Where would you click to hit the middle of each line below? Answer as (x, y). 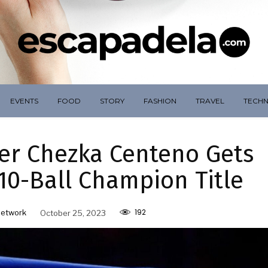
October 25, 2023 (73, 213)
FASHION (160, 101)
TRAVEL (210, 101)
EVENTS (24, 101)
